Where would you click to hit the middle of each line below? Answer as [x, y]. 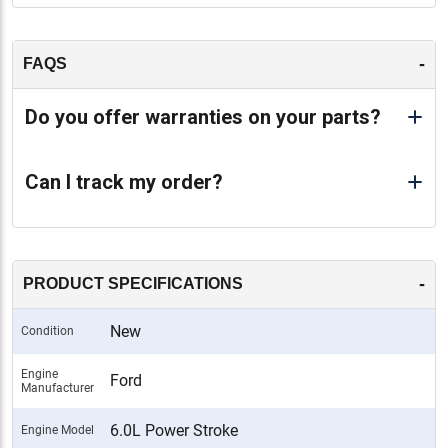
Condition [47, 330]
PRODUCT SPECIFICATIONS [133, 284]
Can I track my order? [124, 181]
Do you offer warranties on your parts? [203, 116]
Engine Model [57, 429]
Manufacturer [57, 387]
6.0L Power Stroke [174, 430]
